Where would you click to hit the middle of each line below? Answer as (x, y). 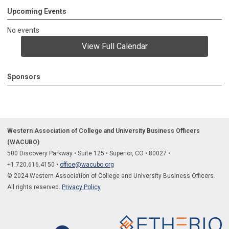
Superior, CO (127, 153)
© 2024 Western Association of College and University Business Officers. (111, 176)
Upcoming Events (37, 11)
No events (23, 30)
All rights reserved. (35, 187)
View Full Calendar (114, 46)
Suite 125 (92, 153)
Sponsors (24, 76)
